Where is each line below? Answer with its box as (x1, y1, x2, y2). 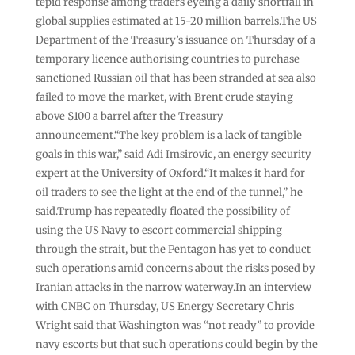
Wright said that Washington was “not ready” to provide (35, 318, 315, 332)
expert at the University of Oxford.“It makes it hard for (35, 166, 305, 180)
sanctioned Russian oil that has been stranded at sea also (35, 71, 316, 85)
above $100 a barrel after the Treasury (35, 109, 223, 123)
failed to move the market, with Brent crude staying (35, 90, 293, 104)
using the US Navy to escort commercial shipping (35, 223, 282, 237)
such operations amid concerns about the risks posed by (35, 261, 315, 275)
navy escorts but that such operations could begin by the (35, 337, 318, 351)
